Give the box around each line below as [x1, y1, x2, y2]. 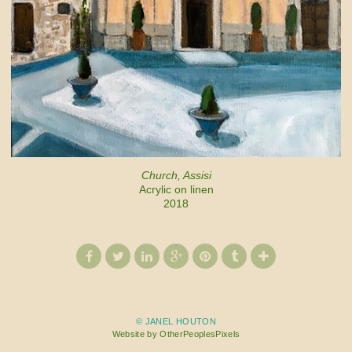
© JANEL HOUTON [136, 317, 216, 327]
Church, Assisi [141, 169, 211, 182]
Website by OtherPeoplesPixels [112, 329, 240, 339]
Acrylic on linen [138, 183, 214, 196]
